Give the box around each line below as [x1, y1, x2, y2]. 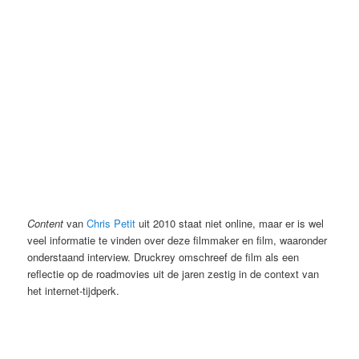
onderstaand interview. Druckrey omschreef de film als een [27, 248, 300, 264]
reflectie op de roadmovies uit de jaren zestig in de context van [27, 265, 320, 281]
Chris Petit [87, 215, 136, 231]
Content [27, 215, 64, 231]
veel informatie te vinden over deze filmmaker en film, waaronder [27, 232, 328, 248]
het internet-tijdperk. [27, 282, 120, 298]
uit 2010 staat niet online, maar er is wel [135, 215, 325, 231]
